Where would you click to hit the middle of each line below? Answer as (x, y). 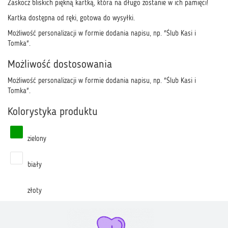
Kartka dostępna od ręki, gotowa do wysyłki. (71, 18)
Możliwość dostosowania (60, 65)
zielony (36, 139)
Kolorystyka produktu (53, 112)
